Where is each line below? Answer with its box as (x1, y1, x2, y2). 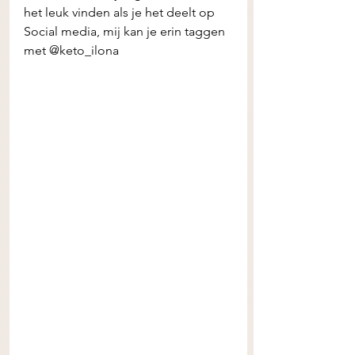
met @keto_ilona (24, 43, 122, 58)
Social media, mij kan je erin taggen (24, 24, 228, 39)
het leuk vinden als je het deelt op (24, 5, 218, 20)
